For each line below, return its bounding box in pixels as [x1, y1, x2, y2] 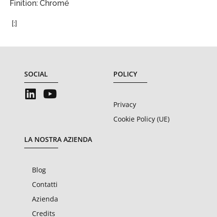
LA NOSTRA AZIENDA [24, 134, 92, 144]
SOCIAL [24, 69, 48, 78]
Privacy [113, 99, 136, 109]
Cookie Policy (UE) [113, 114, 170, 124]
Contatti [32, 179, 58, 189]
